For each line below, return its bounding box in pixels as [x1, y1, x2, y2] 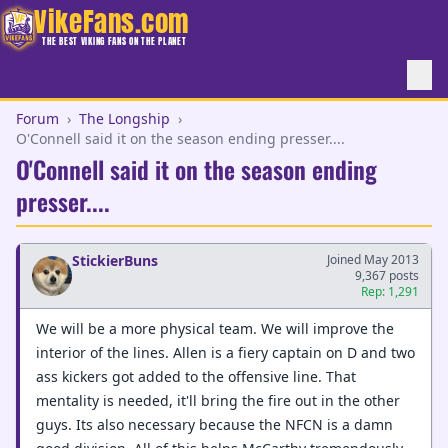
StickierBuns [72, 251, 158, 270]
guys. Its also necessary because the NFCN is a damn [36, 415, 393, 434]
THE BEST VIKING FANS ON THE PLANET [42, 34, 187, 48]
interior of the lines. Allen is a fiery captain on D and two [36, 343, 415, 362]
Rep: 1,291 [361, 283, 419, 300]
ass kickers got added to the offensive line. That [36, 367, 356, 386]
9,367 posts [355, 267, 419, 284]
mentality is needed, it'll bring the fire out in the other [36, 391, 400, 410]
